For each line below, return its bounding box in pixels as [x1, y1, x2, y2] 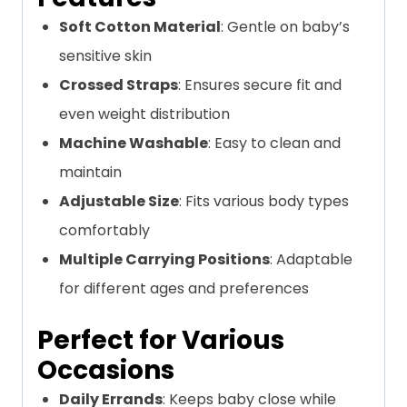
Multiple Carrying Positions [59, 249, 270, 271]
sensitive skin [59, 45, 152, 67]
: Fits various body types [179, 191, 349, 213]
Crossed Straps [59, 74, 178, 96]
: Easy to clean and [208, 133, 341, 154]
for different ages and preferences [59, 278, 309, 300]
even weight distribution [59, 104, 230, 125]
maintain [59, 162, 122, 184]
